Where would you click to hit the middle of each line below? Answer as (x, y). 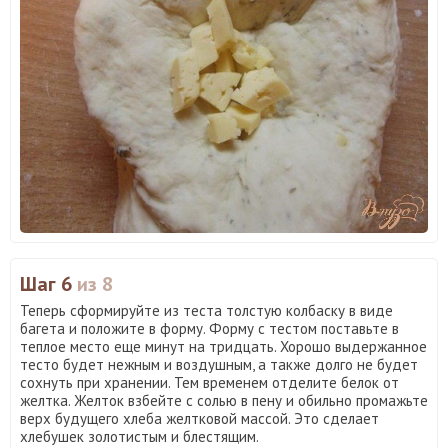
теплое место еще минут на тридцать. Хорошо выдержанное (223, 347)
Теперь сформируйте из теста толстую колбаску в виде (206, 311)
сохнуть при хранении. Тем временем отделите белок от (209, 383)
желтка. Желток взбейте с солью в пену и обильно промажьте (224, 401)
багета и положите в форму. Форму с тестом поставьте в (209, 329)
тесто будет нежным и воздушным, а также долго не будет (219, 365)
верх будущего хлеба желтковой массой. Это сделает (199, 419)
